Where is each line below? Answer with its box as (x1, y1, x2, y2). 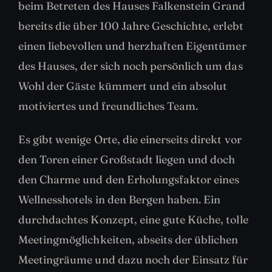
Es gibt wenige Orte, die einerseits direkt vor (18, 132, 242, 147)
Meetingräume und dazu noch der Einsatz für (18, 253, 248, 267)
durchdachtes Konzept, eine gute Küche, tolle (18, 212, 248, 227)
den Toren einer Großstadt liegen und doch (18, 152, 236, 167)
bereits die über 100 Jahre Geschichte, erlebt (18, 19, 243, 33)
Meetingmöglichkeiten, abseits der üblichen (18, 233, 239, 247)
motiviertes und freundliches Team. (18, 99, 199, 114)
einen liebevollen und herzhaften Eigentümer (18, 39, 246, 53)
